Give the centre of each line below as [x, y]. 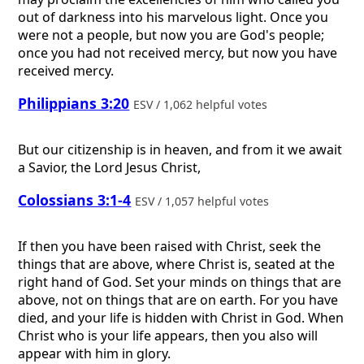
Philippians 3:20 [74, 104]
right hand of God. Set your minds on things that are [180, 282]
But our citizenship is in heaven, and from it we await [180, 149]
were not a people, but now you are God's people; [171, 35]
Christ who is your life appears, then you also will [168, 336]
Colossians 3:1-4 [75, 200]
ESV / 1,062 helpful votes [202, 105]
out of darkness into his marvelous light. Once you [173, 17]
